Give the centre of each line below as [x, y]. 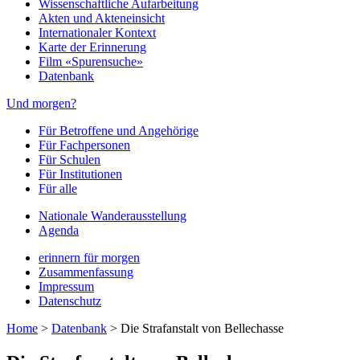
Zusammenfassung [86, 272]
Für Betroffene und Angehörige [119, 131]
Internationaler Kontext [97, 33]
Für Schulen [70, 160]
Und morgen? [41, 103]
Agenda [59, 230]
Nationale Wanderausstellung [112, 216]
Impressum [66, 286]
